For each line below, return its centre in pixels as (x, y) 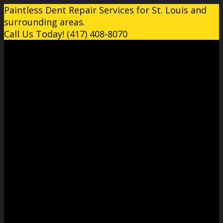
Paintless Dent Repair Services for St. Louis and (105, 10)
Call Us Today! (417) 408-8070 (66, 34)
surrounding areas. (45, 22)
